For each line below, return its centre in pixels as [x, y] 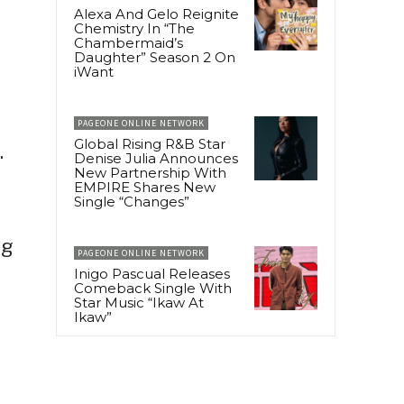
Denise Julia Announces [156, 159]
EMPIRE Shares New [145, 188]
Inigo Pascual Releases [152, 274]
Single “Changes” [132, 202]
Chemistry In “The [134, 29]
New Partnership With [150, 173]
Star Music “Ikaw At [139, 303]
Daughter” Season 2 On [155, 58]
